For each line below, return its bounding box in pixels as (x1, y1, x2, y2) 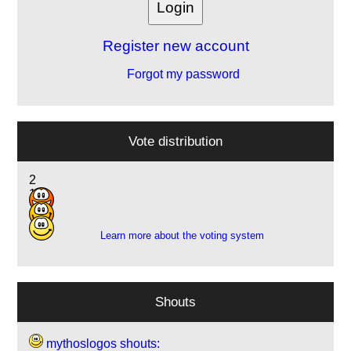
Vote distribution (128, 133, 223, 150)
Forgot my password (124, 67, 240, 81)
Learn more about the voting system (100, 230, 264, 242)
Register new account (102, 38, 249, 55)
